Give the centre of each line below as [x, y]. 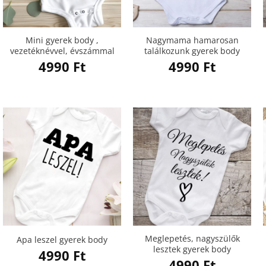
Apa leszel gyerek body [62, 239]
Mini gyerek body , [62, 40]
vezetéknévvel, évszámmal [62, 51]
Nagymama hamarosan [192, 40]
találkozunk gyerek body [192, 51]
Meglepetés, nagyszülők [192, 239]
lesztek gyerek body [192, 249]
